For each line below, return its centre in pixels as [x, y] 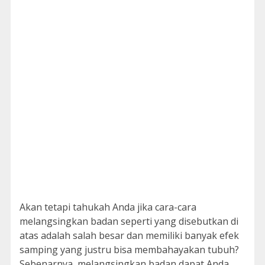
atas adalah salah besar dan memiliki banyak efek [129, 235]
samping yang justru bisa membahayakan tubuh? [129, 250]
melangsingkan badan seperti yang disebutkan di [129, 221]
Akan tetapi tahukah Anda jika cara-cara [108, 207]
